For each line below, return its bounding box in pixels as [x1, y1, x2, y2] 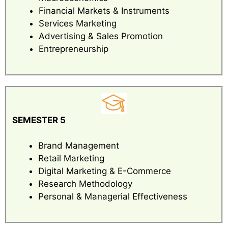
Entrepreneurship [39, 43, 108, 54]
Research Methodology [38, 179, 132, 189]
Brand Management [38, 140, 119, 151]
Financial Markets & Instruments [39, 5, 169, 16]
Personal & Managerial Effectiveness [38, 191, 187, 202]
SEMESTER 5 [12, 115, 66, 125]
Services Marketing [39, 18, 117, 28]
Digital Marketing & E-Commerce [38, 166, 171, 177]
